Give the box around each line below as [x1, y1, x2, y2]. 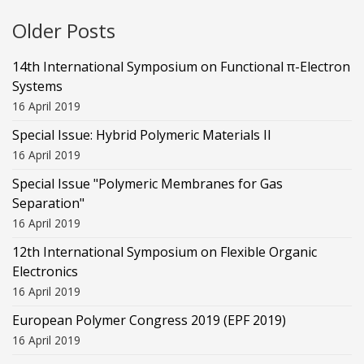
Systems [12, 76, 63, 95]
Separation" [12, 193, 84, 212]
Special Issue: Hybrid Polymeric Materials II [12, 125, 271, 144]
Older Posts [12, 16, 115, 44]
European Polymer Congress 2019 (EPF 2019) [12, 310, 286, 329]
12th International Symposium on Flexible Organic [12, 242, 317, 261]
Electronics [12, 262, 78, 280]
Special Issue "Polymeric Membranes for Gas [12, 174, 283, 193]
